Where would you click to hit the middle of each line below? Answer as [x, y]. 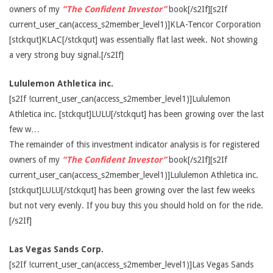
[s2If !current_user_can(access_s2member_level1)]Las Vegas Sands [131, 264]
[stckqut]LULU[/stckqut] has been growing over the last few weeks [132, 190]
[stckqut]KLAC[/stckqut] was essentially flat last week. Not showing [133, 40]
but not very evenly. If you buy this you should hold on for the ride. [136, 205]
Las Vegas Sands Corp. [56, 249]
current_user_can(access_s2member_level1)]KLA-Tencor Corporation [135, 24]
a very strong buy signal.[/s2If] [66, 55]
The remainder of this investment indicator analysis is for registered [134, 144]
